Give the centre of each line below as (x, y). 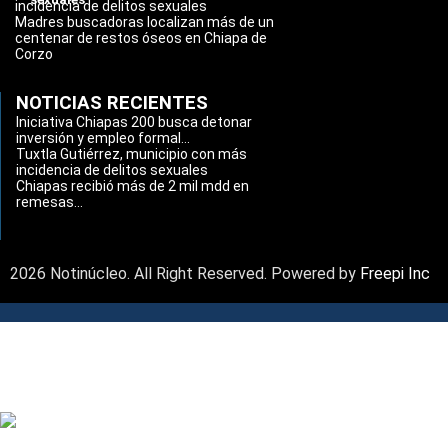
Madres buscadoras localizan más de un (144, 22)
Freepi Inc (395, 273)
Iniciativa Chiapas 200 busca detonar (134, 122)
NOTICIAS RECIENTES (112, 103)
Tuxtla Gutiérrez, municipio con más (131, 154)
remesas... (49, 202)
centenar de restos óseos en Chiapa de (141, 38)
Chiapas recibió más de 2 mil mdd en (132, 186)
